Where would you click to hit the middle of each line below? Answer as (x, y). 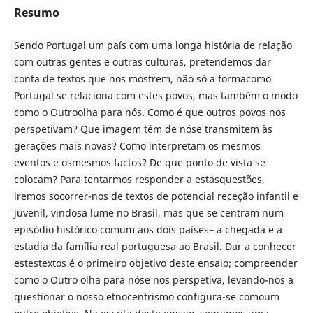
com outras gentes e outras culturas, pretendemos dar (142, 62)
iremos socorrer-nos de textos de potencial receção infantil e (156, 196)
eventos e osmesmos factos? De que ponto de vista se (139, 162)
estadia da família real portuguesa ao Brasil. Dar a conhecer (155, 246)
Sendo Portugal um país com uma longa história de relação (153, 45)
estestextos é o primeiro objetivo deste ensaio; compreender (155, 263)
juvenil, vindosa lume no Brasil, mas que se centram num (148, 213)
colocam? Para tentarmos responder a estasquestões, (139, 179)
